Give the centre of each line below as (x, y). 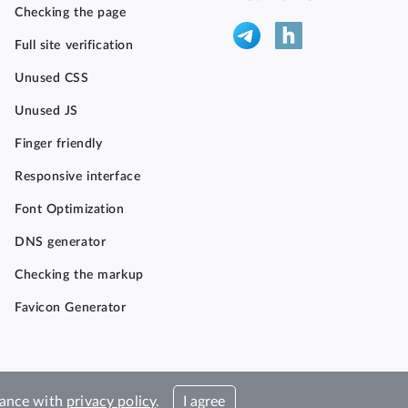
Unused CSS (52, 78)
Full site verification (74, 46)
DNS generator (61, 242)
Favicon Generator (71, 308)
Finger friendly (59, 144)
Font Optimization (70, 209)
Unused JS (47, 111)
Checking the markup (79, 275)
